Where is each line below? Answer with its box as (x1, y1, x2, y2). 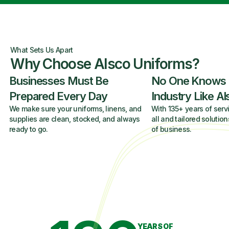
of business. (151, 125, 192, 133)
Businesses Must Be (9, 74, 109, 87)
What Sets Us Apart (10, 45, 73, 54)
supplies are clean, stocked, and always (9, 114, 140, 123)
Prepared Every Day (9, 89, 108, 103)
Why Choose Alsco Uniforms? (10, 55, 199, 73)
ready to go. (9, 125, 48, 133)
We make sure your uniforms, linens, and (9, 104, 142, 113)
